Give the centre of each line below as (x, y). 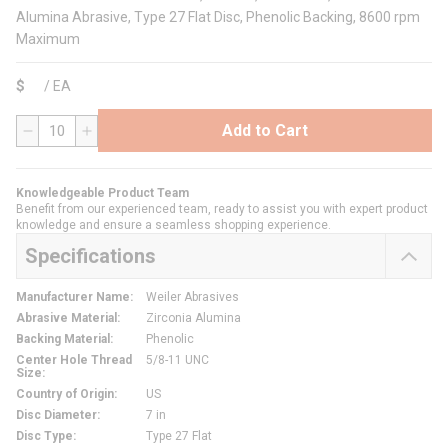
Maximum (48, 39)
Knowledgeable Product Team (102, 193)
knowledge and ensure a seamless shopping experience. (173, 225)
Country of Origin (65, 394)
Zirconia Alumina (193, 318)
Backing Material (63, 339)
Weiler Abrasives (192, 297)
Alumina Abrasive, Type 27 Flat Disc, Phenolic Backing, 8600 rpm (218, 17)
